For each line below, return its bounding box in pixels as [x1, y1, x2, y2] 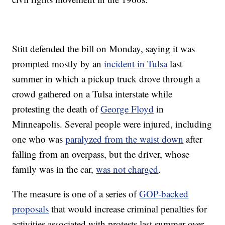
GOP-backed [139, 187, 189, 200]
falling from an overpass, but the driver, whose [12, 147, 190, 160]
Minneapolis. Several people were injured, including [12, 117, 212, 130]
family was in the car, [12, 162, 96, 175]
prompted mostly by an [12, 57, 104, 70]
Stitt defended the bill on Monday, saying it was [12, 42, 195, 55]
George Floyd [100, 102, 154, 115]
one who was [12, 132, 66, 145]
